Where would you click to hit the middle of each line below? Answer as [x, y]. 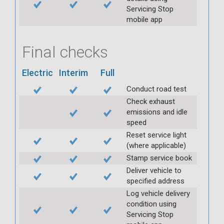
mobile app [144, 19]
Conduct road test [156, 89]
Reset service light [156, 135]
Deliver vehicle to [154, 170]
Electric [37, 72]
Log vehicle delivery [158, 193]
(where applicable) [156, 145]
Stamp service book [159, 158]
